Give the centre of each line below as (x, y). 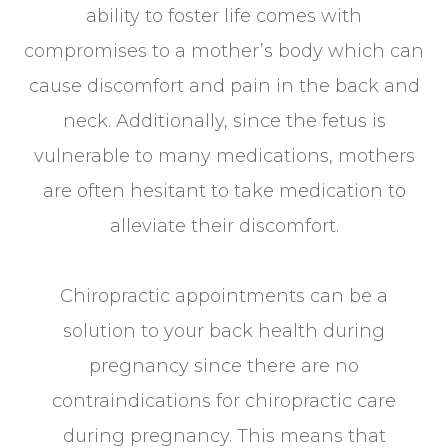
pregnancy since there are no (224, 365)
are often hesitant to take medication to (224, 190)
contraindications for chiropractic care (224, 400)
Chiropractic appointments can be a (224, 295)
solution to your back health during (224, 330)
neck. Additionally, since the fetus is (224, 120)
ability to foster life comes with (224, 15)
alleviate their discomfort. (224, 225)
